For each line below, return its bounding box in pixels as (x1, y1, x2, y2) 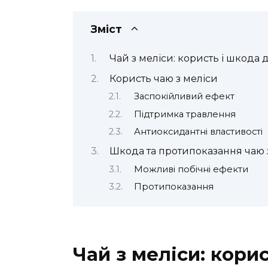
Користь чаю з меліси (109, 72, 218, 84)
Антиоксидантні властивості (133, 126, 263, 137)
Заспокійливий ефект (133, 91, 234, 102)
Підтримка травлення (133, 108, 236, 120)
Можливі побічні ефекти (133, 163, 248, 175)
